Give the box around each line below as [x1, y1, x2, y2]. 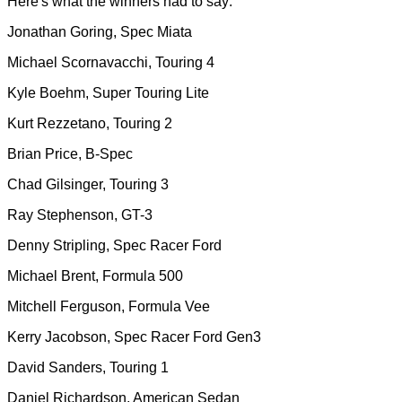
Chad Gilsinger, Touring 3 [7, 177, 169, 192]
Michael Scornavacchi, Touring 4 [7, 55, 214, 70]
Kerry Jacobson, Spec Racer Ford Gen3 [7, 329, 261, 345]
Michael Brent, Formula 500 [7, 268, 183, 284]
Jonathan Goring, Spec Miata [7, 24, 192, 39]
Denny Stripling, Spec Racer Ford [7, 238, 222, 253]
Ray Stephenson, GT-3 [7, 207, 153, 223]
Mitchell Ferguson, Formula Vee [7, 299, 210, 314]
